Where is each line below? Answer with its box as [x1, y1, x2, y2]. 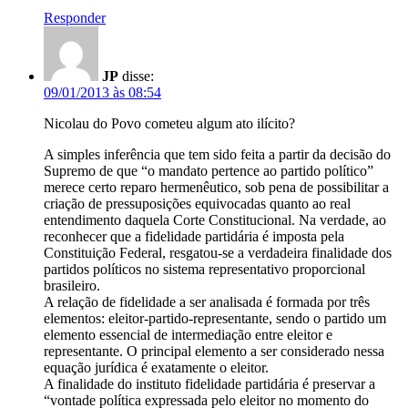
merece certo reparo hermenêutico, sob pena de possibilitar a [44, 178, 389, 195]
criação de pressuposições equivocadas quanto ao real [44, 195, 351, 211]
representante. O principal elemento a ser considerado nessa [44, 342, 384, 359]
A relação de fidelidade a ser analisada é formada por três [44, 293, 370, 310]
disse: [122, 67, 154, 84]
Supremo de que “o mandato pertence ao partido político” [44, 162, 373, 178]
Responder [44, 9, 106, 25]
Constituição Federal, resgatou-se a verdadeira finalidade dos [44, 244, 392, 260]
